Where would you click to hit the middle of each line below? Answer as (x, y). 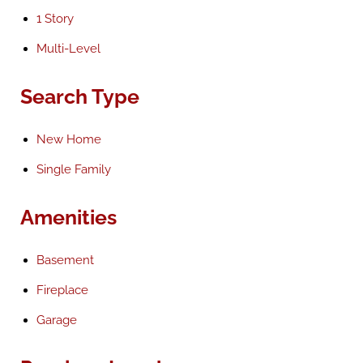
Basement (65, 260)
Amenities (68, 217)
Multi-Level (68, 49)
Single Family (74, 169)
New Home (69, 139)
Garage (57, 320)
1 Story (55, 19)
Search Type (80, 96)
